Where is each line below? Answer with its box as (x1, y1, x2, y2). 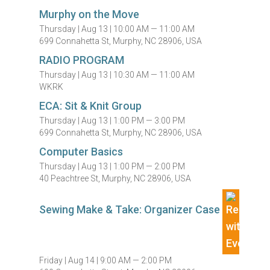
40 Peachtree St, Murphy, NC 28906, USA (39, 174, 192, 183)
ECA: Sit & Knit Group (39, 99, 142, 112)
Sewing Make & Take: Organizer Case (39, 203, 223, 216)
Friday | (39, 256, 69, 265)
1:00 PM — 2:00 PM (113, 162, 186, 171)
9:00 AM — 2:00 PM (100, 256, 172, 265)
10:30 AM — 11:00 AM (113, 70, 195, 80)
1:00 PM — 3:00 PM (113, 116, 186, 125)
